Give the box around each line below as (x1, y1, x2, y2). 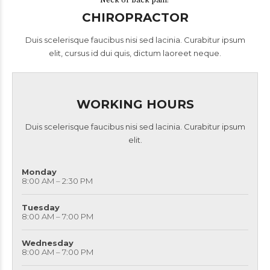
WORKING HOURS (76, 97, 194, 111)
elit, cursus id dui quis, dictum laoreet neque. (49, 48, 221, 58)
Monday (22, 167, 57, 177)
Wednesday (22, 238, 74, 248)
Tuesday (22, 202, 60, 212)
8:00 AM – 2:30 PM (22, 176, 93, 186)
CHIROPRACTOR (81, 10, 189, 25)
